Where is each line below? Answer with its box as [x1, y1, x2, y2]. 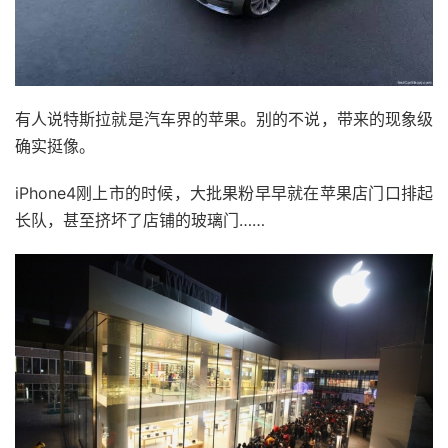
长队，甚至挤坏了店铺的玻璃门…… [15, 209, 265, 230]
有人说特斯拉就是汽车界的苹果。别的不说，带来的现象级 [15, 108, 433, 129]
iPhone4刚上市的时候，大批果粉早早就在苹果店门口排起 [15, 182, 433, 203]
